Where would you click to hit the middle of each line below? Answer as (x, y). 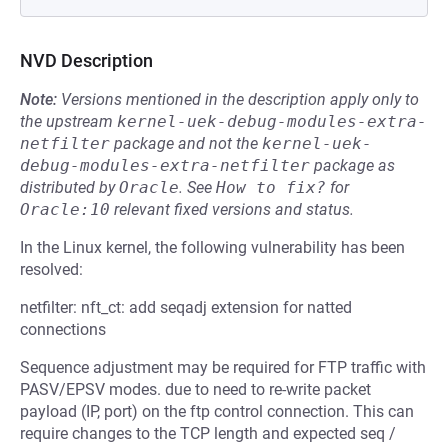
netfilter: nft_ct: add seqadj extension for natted (186, 307)
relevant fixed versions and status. (232, 209)
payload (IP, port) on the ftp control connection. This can (217, 411)
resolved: (51, 269)
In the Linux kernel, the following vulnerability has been (212, 247)
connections (63, 329)
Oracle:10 (65, 209)
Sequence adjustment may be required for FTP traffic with (223, 367)
